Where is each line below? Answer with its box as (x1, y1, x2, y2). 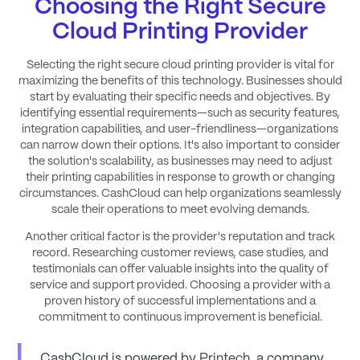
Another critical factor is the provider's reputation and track (25, 231, 335, 243)
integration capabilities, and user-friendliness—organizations (22, 123, 338, 135)
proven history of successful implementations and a (44, 296, 316, 308)
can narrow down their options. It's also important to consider (20, 139, 340, 151)
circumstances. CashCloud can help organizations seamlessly (18, 187, 342, 199)
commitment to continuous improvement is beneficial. (38, 312, 322, 324)
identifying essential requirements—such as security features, (20, 107, 340, 119)
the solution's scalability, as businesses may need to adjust (28, 155, 332, 167)
